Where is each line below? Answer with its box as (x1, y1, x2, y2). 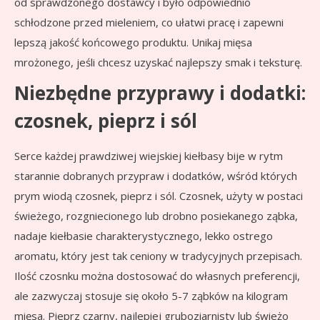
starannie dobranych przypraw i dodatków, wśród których (14, 169, 297, 184)
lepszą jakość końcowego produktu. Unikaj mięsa (14, 35, 252, 50)
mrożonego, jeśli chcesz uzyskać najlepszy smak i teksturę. (14, 55, 302, 70)
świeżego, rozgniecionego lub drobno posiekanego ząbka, (14, 209, 298, 224)
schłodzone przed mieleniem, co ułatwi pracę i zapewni (14, 15, 284, 30)
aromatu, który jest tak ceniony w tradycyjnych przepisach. (14, 249, 302, 264)
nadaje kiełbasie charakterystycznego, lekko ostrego (14, 229, 273, 244)
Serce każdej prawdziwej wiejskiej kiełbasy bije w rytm (14, 149, 283, 164)
